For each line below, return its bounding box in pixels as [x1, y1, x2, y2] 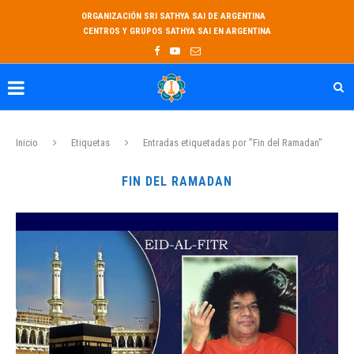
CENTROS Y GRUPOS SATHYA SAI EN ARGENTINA [83, 26, 271, 36]
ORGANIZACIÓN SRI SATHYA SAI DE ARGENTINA [81, 11, 265, 21]
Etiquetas [71, 137, 110, 149]
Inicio [16, 137, 38, 149]
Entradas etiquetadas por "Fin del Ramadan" [143, 137, 322, 149]
